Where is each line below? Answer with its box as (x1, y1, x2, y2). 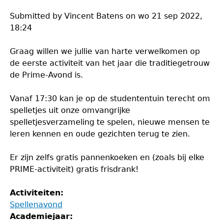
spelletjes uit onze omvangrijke (10, 106, 130, 115)
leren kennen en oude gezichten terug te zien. (10, 129, 190, 138)
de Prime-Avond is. (10, 70, 83, 80)
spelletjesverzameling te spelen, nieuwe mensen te (10, 117, 210, 127)
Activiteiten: (10, 188, 66, 197)
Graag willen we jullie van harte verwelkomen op (10, 47, 200, 56)
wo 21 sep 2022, (138, 11, 202, 21)
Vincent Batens (64, 11, 123, 21)
